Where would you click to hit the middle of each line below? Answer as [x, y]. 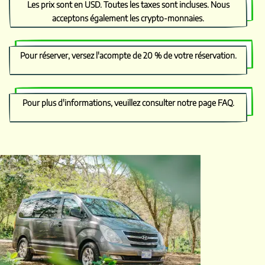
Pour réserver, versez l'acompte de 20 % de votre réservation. [128, 56]
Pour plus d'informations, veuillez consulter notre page [120, 103]
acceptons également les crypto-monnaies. [128, 18]
